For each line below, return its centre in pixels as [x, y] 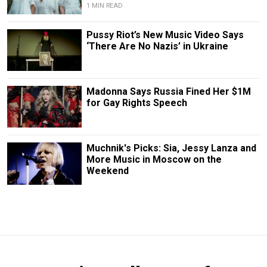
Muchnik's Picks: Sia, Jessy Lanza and [171, 148]
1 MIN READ [104, 5]
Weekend [107, 171]
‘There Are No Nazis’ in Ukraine [157, 46]
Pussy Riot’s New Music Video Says [165, 35]
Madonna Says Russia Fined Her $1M [168, 92]
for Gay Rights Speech [136, 103]
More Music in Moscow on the [154, 160]
